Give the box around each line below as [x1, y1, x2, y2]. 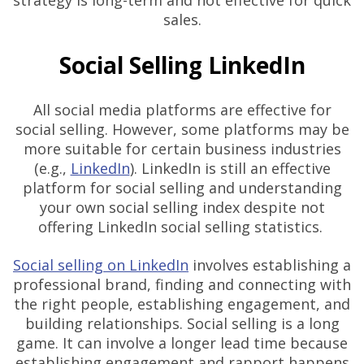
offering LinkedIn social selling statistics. [37, 217, 327, 237]
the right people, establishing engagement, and [14, 293, 350, 314]
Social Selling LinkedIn [58, 49, 305, 80]
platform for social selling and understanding [22, 178, 342, 198]
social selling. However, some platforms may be [15, 119, 349, 140]
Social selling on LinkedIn [13, 254, 188, 275]
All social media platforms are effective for [32, 100, 331, 120]
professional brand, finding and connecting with [13, 274, 351, 294]
